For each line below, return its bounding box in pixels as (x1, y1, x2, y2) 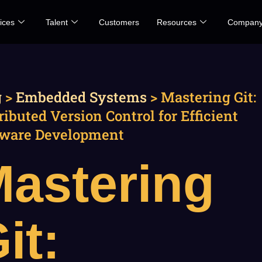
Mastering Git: (161, 88, 256, 106)
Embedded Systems (16, 88, 147, 106)
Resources (157, 17, 196, 27)
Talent (46, 17, 68, 27)
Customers (99, 17, 139, 27)
